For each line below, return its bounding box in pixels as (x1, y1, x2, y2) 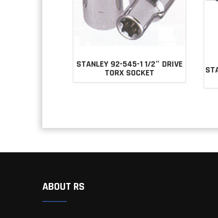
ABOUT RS (42, 180, 85, 194)
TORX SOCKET (104, 67, 154, 79)
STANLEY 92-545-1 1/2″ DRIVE (76, 58, 182, 70)
